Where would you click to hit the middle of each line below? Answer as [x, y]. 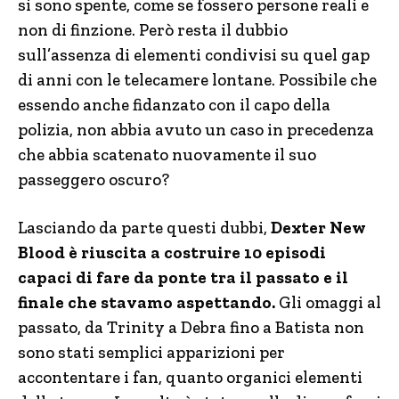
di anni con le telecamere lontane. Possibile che [197, 80]
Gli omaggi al [328, 302]
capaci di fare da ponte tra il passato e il [183, 277]
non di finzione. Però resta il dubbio [153, 30]
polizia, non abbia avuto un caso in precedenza [196, 130]
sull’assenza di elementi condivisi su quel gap [194, 55]
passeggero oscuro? [94, 179]
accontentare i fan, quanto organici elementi [190, 377]
